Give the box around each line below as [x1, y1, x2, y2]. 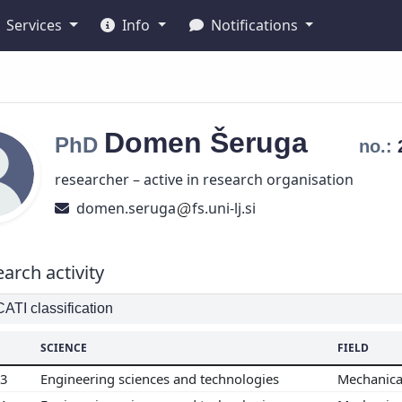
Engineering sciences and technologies [40, 369, 283, 388]
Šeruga [210, 127, 316, 159]
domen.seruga [69, 198, 176, 218]
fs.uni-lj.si [191, 198, 256, 218]
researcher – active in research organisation [55, 170, 354, 189]
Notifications [206, 15, 301, 35]
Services [3, 15, 66, 35]
